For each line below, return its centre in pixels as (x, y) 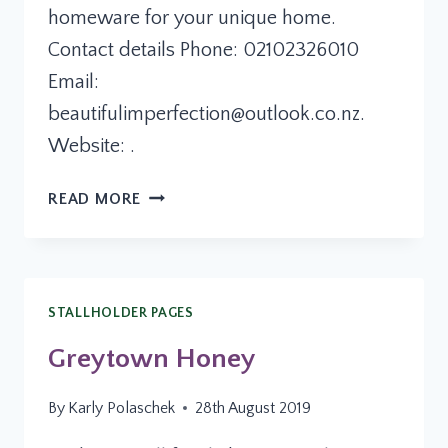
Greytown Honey (152, 358)
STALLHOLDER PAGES (121, 312)
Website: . (91, 145)
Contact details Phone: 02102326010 (203, 49)
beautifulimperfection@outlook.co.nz (204, 113)
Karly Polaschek (122, 407)
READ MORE (95, 198)
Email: (73, 81)
